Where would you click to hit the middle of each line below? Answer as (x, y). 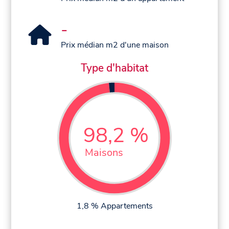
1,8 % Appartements (114, 206)
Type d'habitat (114, 68)
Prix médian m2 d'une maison (115, 45)
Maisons (104, 152)
